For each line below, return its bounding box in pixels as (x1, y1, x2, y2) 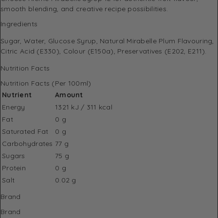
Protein (2, 163, 26, 172)
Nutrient (2, 90, 32, 99)
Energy (2, 102, 25, 111)
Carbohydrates (2, 139, 53, 148)
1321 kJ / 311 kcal (55, 102, 113, 111)
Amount (55, 90, 83, 99)
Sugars (2, 151, 25, 160)
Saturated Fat (2, 127, 49, 136)
